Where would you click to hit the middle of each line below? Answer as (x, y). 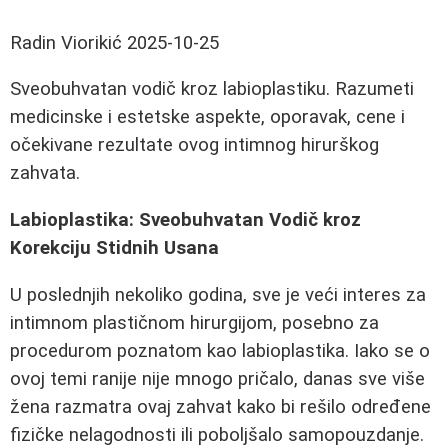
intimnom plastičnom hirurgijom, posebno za (194, 322)
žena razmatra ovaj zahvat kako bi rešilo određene (220, 406)
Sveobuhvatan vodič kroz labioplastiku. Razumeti (212, 89)
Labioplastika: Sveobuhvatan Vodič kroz (185, 219)
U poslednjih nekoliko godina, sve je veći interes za (218, 294)
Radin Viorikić (66, 42)
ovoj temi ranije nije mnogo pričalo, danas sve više (217, 378)
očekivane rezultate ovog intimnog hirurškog (194, 145)
